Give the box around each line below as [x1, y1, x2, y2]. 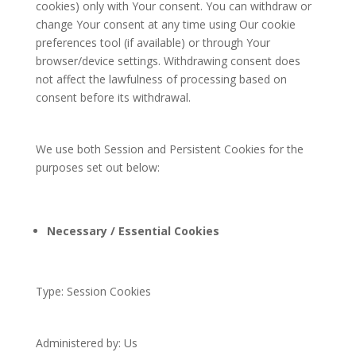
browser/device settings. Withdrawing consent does [35, 53, 300, 68]
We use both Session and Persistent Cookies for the [35, 141, 304, 157]
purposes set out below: [35, 160, 160, 175]
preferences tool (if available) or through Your [35, 35, 270, 50]
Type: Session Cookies [35, 284, 151, 299]
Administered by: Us [35, 335, 137, 350]
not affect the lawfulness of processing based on [35, 72, 287, 87]
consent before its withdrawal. [35, 90, 191, 105]
